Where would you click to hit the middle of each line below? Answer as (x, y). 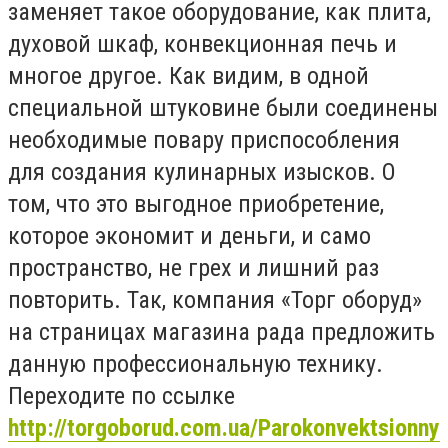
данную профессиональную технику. (195, 363)
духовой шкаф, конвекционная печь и (202, 43)
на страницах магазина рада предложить (221, 331)
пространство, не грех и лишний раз (193, 267)
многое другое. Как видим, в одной (188, 75)
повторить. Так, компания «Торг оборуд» (215, 299)
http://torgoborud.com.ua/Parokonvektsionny (224, 427)
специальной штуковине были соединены (223, 107)
